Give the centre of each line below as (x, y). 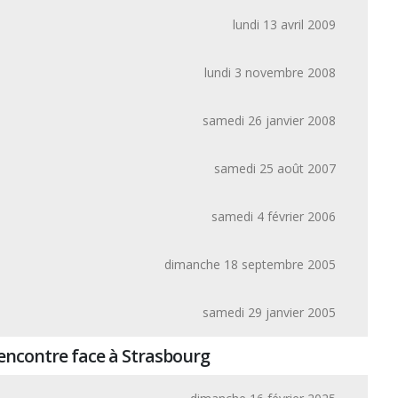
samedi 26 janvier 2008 (269, 120)
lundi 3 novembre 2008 (270, 72)
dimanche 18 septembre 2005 (250, 264)
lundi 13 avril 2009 (284, 24)
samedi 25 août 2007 (275, 168)
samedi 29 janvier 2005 (269, 312)
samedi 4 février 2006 (274, 216)
